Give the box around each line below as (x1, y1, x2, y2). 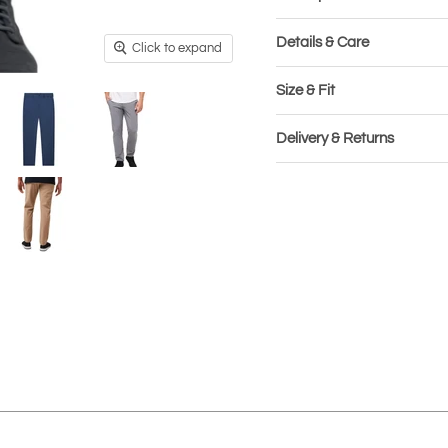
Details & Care (275, 34, 369, 50)
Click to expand (132, 40, 223, 55)
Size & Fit (275, 82, 335, 98)
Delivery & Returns (275, 130, 394, 146)
